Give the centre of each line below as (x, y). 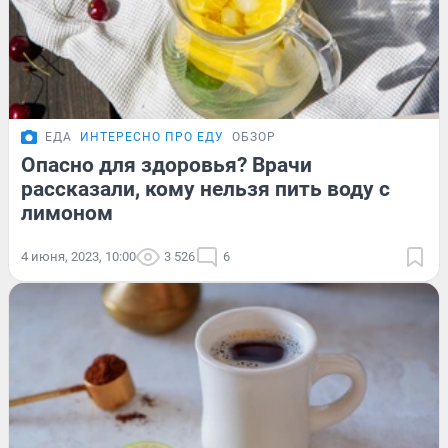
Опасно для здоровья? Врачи (166, 164)
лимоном (67, 212)
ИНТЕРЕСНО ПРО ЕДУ (152, 136)
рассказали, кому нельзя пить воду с (205, 188)
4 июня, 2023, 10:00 (78, 256)
